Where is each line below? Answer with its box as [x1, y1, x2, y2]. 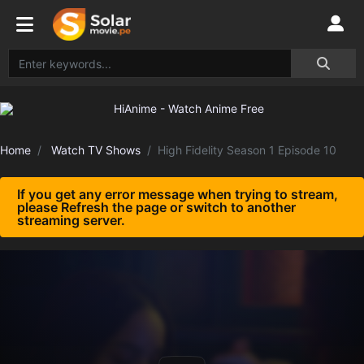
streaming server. [17, 212, 125, 228]
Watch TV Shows [51, 143, 141, 157]
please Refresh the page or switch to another [17, 199, 296, 215]
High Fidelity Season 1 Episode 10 [158, 143, 336, 157]
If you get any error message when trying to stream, [17, 186, 338, 202]
